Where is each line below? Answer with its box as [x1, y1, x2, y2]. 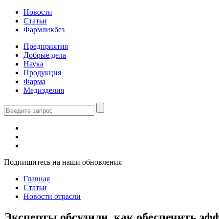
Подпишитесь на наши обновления [4, 158, 122, 166]
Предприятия [23, 42, 68, 50]
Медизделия [23, 86, 64, 94]
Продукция [23, 68, 61, 77]
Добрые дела [23, 51, 66, 59]
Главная [23, 175, 50, 183]
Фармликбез [23, 25, 65, 34]
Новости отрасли [23, 192, 81, 200]
